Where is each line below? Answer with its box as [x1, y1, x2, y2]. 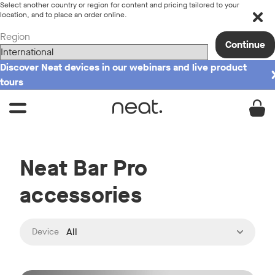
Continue [225, 38, 265, 51]
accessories [20, 180, 142, 210]
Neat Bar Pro [20, 153, 147, 183]
